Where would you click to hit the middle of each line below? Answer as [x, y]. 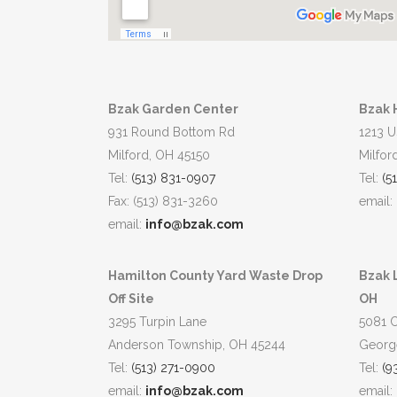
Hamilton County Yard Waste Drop [215, 275]
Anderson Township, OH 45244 [197, 344]
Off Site [131, 298]
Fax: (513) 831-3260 [163, 201]
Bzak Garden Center [175, 109]
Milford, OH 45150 [159, 155]
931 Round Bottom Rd [171, 132]
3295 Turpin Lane [157, 321]
